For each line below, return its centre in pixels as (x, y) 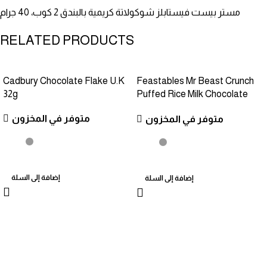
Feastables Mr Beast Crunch (195, 80)
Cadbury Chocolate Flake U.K (64, 80)
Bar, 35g (153, 107)
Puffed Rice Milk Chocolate (192, 94)
